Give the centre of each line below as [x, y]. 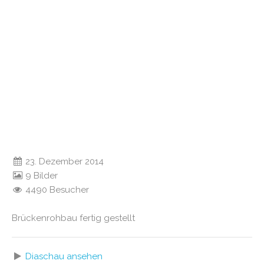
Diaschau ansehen [64, 256]
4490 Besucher [56, 190]
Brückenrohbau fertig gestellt [73, 218]
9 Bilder [41, 176]
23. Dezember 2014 [64, 161]
